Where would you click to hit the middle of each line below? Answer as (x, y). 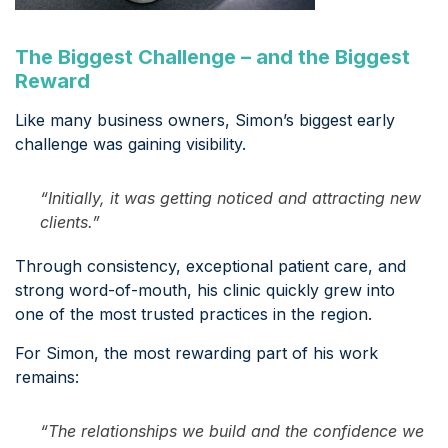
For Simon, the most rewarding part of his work (196, 353)
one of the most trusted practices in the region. (193, 314)
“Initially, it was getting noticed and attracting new (230, 198)
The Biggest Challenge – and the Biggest (212, 57)
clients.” (70, 222)
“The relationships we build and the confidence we (232, 431)
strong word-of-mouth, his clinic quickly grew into (205, 290)
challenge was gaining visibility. (130, 144)
